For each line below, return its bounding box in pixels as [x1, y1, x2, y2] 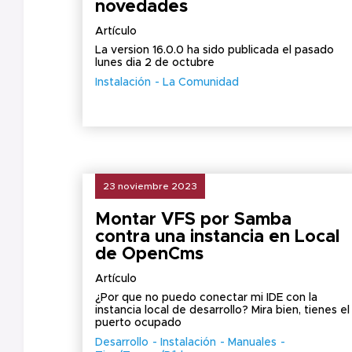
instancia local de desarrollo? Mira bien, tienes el [95, 305, 350, 316]
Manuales [228, 337, 277, 348]
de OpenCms [95, 246, 203, 263]
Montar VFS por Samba [95, 211, 291, 229]
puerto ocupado [95, 317, 181, 328]
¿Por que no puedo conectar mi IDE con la [95, 292, 317, 303]
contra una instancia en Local [95, 229, 339, 246]
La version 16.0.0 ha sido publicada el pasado [95, 45, 334, 56]
